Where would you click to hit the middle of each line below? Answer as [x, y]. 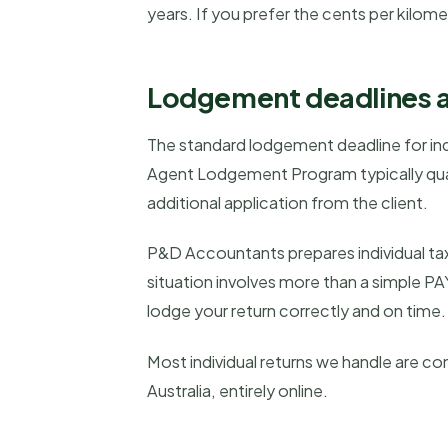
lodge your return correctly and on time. [296, 311]
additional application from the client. [287, 202]
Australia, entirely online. [237, 390]
